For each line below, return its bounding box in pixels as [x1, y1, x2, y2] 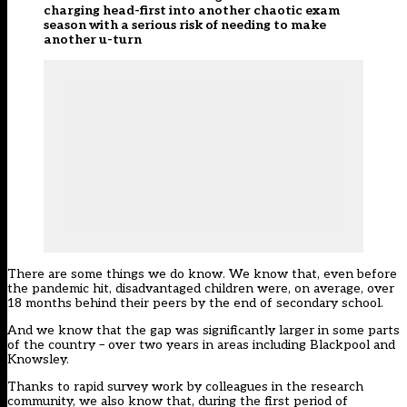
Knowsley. [7, 352, 69, 368]
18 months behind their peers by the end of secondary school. [7, 295, 383, 312]
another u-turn [44, 32, 142, 48]
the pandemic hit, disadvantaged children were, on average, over [7, 281, 394, 297]
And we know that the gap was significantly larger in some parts [7, 323, 400, 339]
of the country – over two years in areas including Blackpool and [7, 337, 395, 353]
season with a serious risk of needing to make [44, 17, 326, 34]
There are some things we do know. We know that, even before [7, 266, 397, 283]
